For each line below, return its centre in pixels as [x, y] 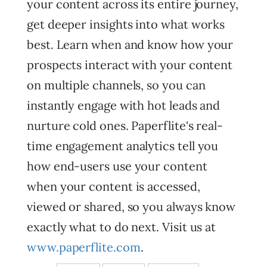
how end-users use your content [117, 166]
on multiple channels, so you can [116, 85]
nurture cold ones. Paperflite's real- [125, 125]
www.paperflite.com [84, 247]
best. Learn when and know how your [130, 44]
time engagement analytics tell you [123, 146]
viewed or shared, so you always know [131, 207]
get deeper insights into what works [126, 24]
